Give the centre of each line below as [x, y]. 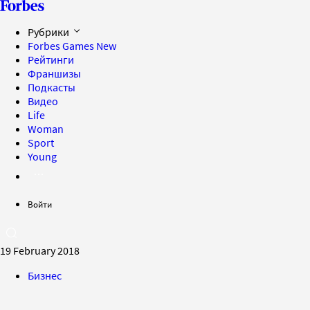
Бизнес [45, 275]
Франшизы [54, 73]
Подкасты [52, 87]
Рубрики [49, 32]
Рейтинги [51, 60]
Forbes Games [62, 46]
